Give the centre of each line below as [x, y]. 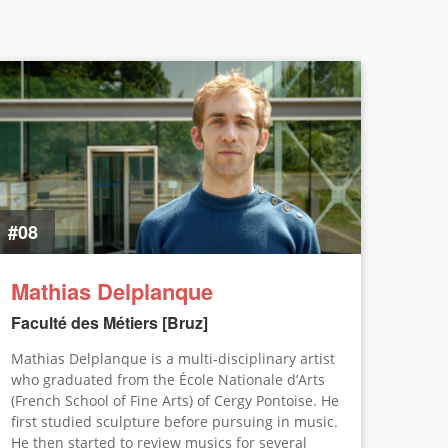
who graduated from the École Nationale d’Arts [168, 379]
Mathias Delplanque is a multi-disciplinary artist [173, 358]
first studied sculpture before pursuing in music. [174, 421]
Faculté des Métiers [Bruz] [109, 322]
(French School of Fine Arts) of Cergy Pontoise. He [175, 400]
